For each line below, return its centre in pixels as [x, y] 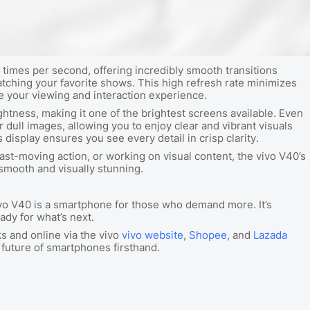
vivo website [153, 235]
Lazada [270, 235]
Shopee [208, 235]
